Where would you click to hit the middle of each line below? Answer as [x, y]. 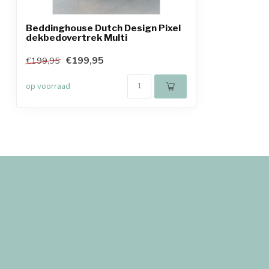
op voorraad [48, 86]
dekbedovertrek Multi [77, 38]
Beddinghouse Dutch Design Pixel [103, 28]
